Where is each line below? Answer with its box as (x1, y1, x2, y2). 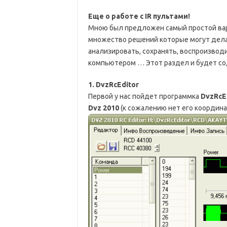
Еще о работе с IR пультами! (88, 12, 190, 20)
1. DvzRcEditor (88, 81, 139, 89)
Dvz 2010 (88, 104, 119, 112)
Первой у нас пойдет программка (88, 92, 199, 100)
